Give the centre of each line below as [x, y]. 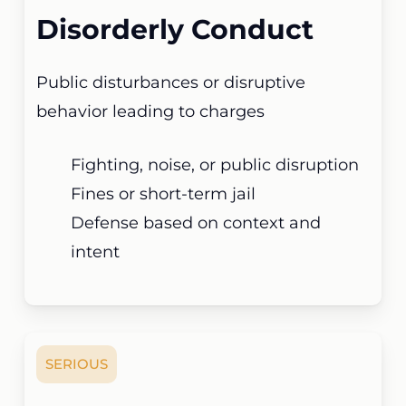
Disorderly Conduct [175, 29]
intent [96, 251]
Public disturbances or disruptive [171, 82]
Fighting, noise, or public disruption [215, 164]
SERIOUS [77, 363]
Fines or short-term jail [164, 193]
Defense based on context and [196, 222]
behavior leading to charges [151, 111]
